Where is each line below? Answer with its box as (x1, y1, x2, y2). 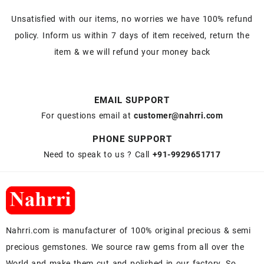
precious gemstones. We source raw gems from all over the (6, 242, 245, 252)
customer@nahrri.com (134, 111, 223, 121)
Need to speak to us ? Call (43, 150, 153, 160)
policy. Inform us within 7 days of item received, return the (14, 31, 250, 41)
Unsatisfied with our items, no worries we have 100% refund (11, 14, 253, 24)
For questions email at (41, 111, 134, 121)
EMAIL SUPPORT (94, 95, 170, 106)
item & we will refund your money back (54, 47, 210, 57)
